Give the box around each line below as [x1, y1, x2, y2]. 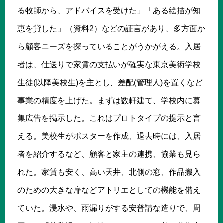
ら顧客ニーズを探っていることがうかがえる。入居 [17, 42, 201, 51]
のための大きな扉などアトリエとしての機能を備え [17, 185, 201, 194]
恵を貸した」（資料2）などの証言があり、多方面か [17, 24, 205, 33]
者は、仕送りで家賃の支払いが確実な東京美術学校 [17, 60, 201, 69]
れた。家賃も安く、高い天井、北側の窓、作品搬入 [17, 167, 201, 176]
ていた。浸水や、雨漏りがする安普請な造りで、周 [17, 203, 201, 212]
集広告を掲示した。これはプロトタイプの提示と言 [17, 113, 201, 122]
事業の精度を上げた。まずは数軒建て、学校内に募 [17, 96, 201, 105]
